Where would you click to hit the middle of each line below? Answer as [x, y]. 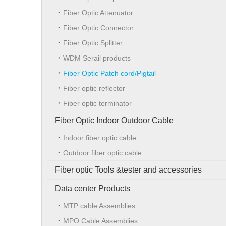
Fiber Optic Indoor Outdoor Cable [114, 120]
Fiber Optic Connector [98, 27]
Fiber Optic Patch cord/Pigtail [109, 73]
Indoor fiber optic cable [100, 137]
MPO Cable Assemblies [100, 221]
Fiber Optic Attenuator [98, 12]
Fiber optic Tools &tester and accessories [128, 169]
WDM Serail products [97, 58]
